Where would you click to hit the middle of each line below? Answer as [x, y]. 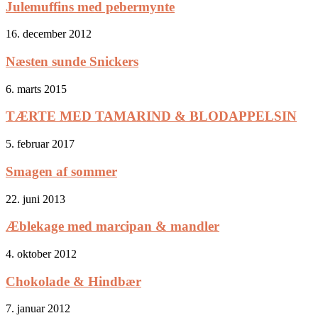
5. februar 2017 [40, 144]
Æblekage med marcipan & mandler [113, 226]
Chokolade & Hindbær [73, 281]
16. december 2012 [49, 34]
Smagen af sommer [61, 171]
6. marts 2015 [36, 89]
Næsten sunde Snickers [72, 61]
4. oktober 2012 [41, 253]
